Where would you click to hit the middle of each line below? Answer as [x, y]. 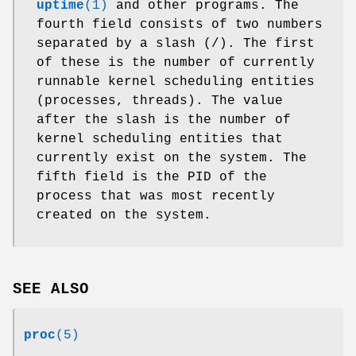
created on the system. [124, 215]
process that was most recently [156, 196]
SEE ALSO [51, 289]
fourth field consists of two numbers [180, 24]
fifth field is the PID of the [152, 177]
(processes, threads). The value [160, 101]
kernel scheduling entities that [160, 139]
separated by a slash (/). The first [176, 43]
